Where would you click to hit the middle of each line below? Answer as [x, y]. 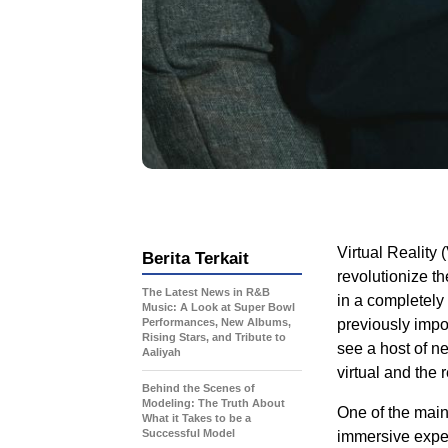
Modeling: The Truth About [213, 402]
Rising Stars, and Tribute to [214, 336]
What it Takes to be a [196, 417]
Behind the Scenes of [198, 387]
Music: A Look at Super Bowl [218, 306]
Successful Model [188, 432]
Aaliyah [161, 351]
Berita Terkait [195, 258]
